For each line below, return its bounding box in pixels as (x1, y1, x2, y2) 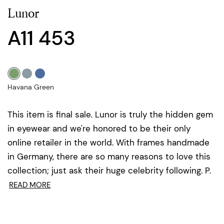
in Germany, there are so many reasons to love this (7, 150, 210, 162)
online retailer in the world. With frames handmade (7, 136, 209, 148)
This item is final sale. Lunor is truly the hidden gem (7, 108, 213, 120)
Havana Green (7, 82, 54, 91)
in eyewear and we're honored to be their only (7, 122, 190, 134)
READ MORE (9, 179, 51, 190)
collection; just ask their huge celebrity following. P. (7, 164, 211, 176)
